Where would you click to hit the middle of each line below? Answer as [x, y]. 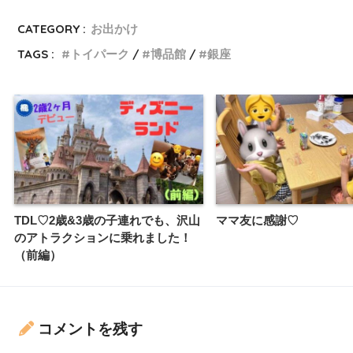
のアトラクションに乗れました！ [103, 237]
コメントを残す [90, 329]
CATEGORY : [52, 29]
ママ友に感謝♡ [257, 220]
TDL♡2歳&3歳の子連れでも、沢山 [107, 220]
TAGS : [36, 54]
